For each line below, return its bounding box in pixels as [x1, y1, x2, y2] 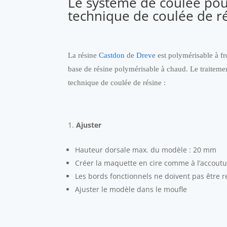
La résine [68, 51, 99, 59]
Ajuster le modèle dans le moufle [75, 184, 187, 194]
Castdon [99, 51, 125, 59]
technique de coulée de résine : [68, 78, 166, 87]
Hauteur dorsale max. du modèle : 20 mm [75, 144, 217, 155]
